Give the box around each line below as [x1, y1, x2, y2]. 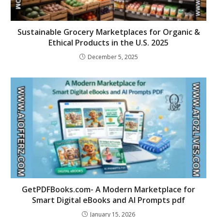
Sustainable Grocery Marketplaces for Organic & [17, 26, 200, 37]
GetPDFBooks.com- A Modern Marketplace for [22, 184, 195, 195]
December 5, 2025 [87, 52, 138, 61]
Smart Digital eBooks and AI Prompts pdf [32, 194, 185, 205]
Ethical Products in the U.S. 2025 [48, 37, 169, 48]
